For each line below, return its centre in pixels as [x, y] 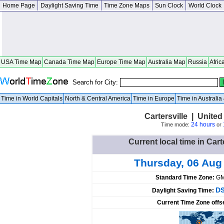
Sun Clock [169, 5]
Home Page [19, 5]
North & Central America [98, 98]
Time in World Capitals [32, 98]
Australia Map [167, 62]
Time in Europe [154, 98]
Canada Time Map [69, 62]
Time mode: [176, 124]
